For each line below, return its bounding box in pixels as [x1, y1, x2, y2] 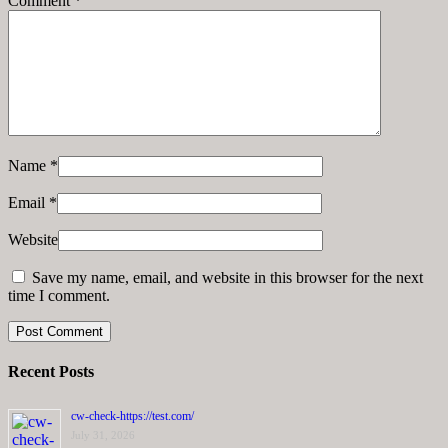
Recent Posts [8, 363, 94, 381]
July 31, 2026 [71, 429, 135, 442]
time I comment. [8, 286, 110, 304]
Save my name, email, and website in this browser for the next [32, 268, 423, 286]
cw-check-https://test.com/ [71, 409, 194, 424]
